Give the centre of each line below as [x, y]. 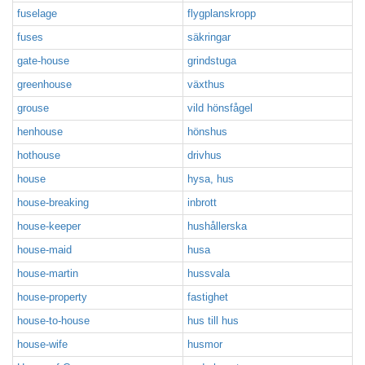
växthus [206, 84]
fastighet [208, 297]
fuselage [37, 13]
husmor [205, 344]
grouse [33, 108]
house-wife [42, 344]
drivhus [204, 155]
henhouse [40, 132]
